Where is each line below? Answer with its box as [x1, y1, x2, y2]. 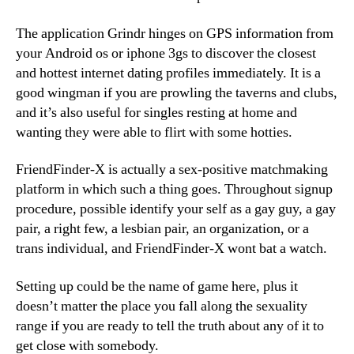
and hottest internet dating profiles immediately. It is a [16, 63, 321, 82]
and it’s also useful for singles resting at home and [16, 103, 297, 122]
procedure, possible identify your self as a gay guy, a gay [16, 200, 336, 218]
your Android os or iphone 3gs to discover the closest [16, 43, 316, 62]
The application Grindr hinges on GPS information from [16, 24, 333, 43]
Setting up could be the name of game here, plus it [16, 277, 298, 296]
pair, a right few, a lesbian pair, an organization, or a [16, 220, 309, 238]
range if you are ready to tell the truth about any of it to [16, 316, 324, 335]
